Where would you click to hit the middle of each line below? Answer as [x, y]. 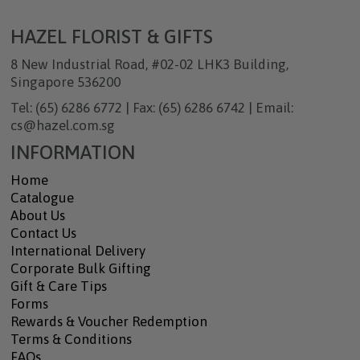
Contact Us [43, 233]
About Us [37, 215]
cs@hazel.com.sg [62, 125]
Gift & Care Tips [58, 286]
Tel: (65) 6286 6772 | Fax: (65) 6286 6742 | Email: [151, 108]
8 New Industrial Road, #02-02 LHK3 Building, [149, 64]
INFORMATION [72, 152]
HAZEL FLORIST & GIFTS [111, 37]
